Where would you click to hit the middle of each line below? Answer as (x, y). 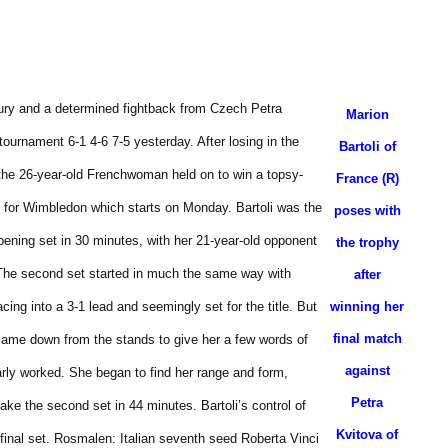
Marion (367, 114)
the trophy (367, 242)
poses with (367, 210)
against (367, 370)
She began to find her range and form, (178, 372)
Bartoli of (367, 146)
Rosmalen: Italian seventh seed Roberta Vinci (186, 438)
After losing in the (248, 141)
